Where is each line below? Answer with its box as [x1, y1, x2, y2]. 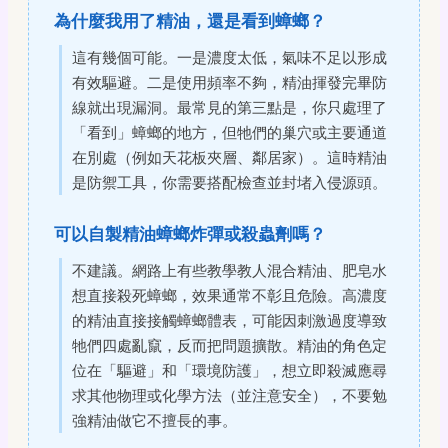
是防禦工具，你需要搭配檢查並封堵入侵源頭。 [72, 172, 387, 192]
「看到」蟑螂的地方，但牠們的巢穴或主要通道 [72, 122, 387, 142]
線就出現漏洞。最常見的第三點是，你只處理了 [72, 97, 387, 117]
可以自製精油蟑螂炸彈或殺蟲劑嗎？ [54, 223, 326, 244]
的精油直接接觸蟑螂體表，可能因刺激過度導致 [72, 310, 387, 330]
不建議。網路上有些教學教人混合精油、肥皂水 [72, 260, 387, 280]
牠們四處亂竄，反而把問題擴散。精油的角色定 [72, 335, 387, 355]
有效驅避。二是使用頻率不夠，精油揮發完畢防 [72, 72, 387, 92]
